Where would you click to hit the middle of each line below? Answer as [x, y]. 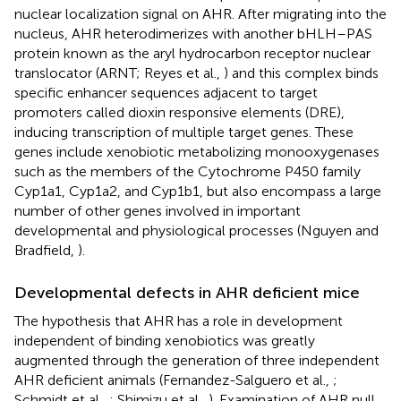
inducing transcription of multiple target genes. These [184, 132]
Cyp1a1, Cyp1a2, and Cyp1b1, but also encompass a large [198, 191]
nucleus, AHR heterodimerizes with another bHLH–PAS [193, 33]
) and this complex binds [301, 73]
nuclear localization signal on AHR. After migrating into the [200, 13]
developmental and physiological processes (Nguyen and [196, 230]
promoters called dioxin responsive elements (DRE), [179, 112]
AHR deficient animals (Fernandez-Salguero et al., [174, 380]
